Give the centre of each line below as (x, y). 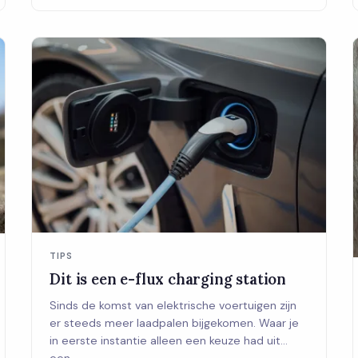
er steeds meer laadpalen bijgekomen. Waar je (175, 323)
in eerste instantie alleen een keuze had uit (165, 341)
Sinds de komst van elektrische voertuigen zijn (173, 306)
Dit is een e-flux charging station (168, 279)
